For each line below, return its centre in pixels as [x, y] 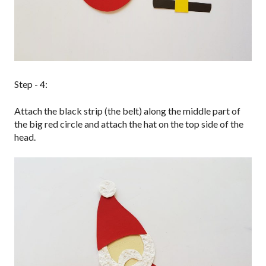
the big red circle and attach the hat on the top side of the [129, 124]
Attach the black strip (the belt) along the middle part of [127, 111]
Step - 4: [31, 84]
